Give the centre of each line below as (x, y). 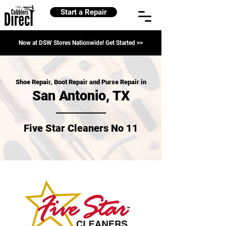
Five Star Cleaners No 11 (81, 128)
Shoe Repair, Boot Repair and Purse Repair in (81, 82)
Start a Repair (83, 12)
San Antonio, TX (81, 96)
